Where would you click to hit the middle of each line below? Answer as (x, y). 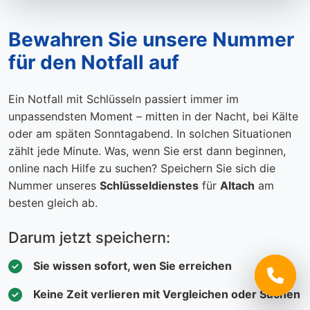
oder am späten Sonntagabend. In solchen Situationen (150, 134)
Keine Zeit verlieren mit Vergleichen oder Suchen (167, 294)
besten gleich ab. (53, 203)
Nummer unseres (54, 186)
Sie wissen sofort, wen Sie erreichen (133, 266)
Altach (237, 186)
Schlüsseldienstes (149, 186)
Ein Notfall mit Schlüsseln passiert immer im (124, 99)
